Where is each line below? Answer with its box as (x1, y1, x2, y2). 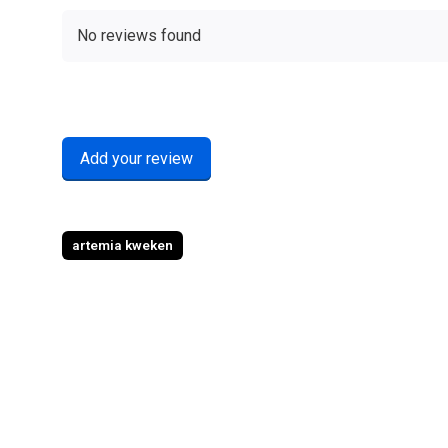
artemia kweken (72, 237, 173, 253)
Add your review (80, 149, 193, 168)
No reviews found (77, 26, 201, 45)
